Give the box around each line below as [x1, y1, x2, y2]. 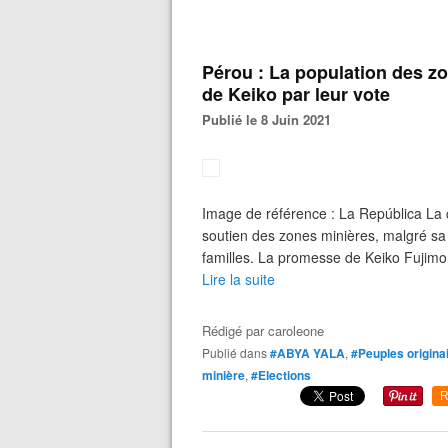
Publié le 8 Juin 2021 [211, 110, 331, 129]
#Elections [251, 366, 311, 384]
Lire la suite [202, 269, 275, 289]
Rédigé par [202, 321, 268, 340]
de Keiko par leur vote [202, 81, 390, 107]
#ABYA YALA [270, 344, 345, 362]
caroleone [268, 321, 324, 340]
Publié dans [210, 344, 267, 361]
